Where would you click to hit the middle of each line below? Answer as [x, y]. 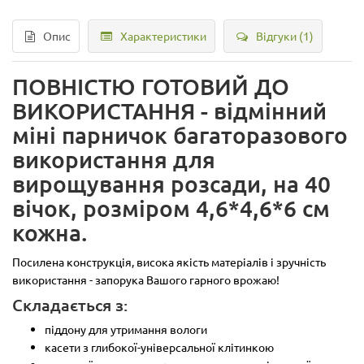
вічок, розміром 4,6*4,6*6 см [171, 208]
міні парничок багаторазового [180, 134]
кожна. [50, 232]
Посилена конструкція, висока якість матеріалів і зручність [169, 261]
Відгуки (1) [285, 35]
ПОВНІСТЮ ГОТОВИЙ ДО [151, 86]
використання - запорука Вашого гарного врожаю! [146, 279]
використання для [114, 159]
